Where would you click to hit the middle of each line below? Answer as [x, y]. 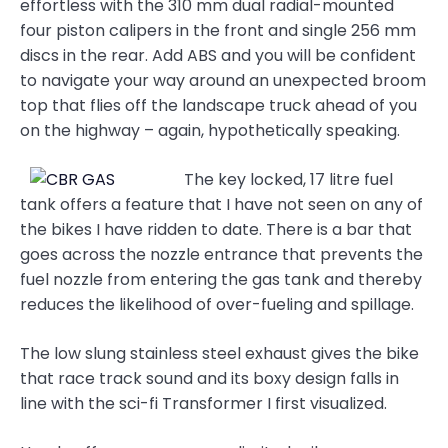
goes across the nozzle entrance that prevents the [221, 255]
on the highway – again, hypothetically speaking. [210, 131]
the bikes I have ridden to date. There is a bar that [216, 230]
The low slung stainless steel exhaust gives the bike [219, 354]
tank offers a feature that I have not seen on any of [221, 205]
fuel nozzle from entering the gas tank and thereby [221, 280]
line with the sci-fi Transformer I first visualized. [203, 404]
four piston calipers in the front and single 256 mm [218, 31]
